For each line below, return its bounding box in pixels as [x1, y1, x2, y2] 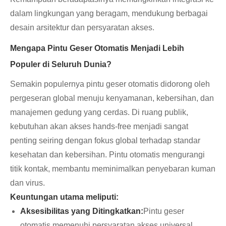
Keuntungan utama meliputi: [10, 193, 119, 202]
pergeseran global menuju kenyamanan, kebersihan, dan [10, 94, 214, 103]
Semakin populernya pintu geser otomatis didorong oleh [10, 80, 210, 89]
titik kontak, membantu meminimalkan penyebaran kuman [10, 164, 215, 174]
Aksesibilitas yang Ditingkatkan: [20, 207, 143, 216]
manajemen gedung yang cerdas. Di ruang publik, [10, 108, 188, 117]
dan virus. [10, 179, 45, 188]
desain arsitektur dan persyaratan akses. [10, 23, 154, 32]
